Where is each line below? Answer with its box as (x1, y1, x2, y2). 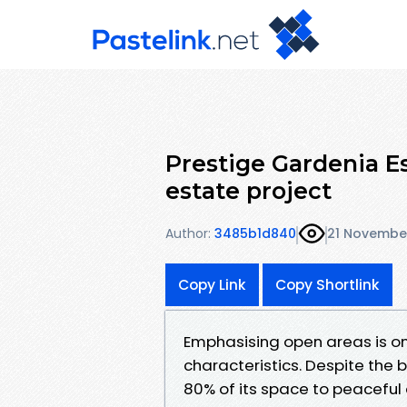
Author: (165, 224, 211, 243)
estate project (165, 176, 332, 204)
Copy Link (178, 274, 246, 294)
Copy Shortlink (275, 274, 380, 294)
